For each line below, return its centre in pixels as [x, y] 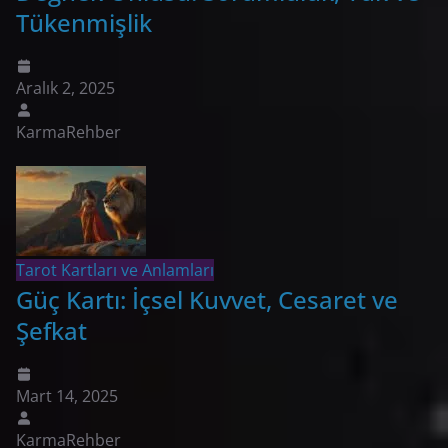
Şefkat [51, 330]
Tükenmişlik [84, 22]
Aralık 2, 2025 [65, 87]
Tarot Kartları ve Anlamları [115, 269]
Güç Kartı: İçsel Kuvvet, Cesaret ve [207, 299]
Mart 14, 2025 [67, 395]
